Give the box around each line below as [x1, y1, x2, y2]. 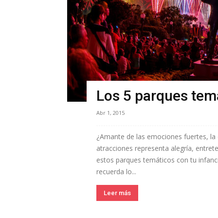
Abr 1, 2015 [96, 109, 125, 116]
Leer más [104, 189, 131, 197]
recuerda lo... [96, 167, 136, 176]
